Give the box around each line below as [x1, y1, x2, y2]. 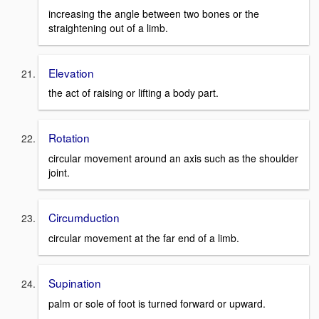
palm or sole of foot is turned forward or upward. [48, 296, 266, 310]
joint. [48, 165, 70, 180]
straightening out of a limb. [48, 20, 168, 35]
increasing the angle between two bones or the [48, 6, 259, 21]
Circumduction [48, 209, 120, 226]
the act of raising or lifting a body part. [48, 85, 219, 100]
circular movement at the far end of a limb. [48, 230, 239, 245]
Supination [48, 274, 101, 291]
